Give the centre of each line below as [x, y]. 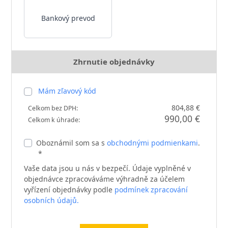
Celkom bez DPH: [53, 108]
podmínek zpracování [151, 190]
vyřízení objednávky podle [69, 190]
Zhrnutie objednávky [114, 62]
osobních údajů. [52, 200]
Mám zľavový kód [67, 91]
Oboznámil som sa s [72, 143]
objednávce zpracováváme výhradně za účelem [105, 179]
